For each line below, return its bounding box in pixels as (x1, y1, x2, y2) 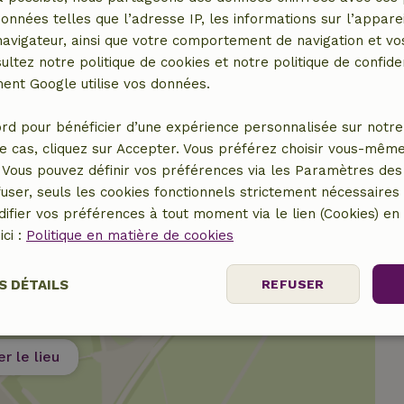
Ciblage (254, 331, 306, 347)
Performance (79, 331, 169, 347)
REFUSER (261, 277, 325, 291)
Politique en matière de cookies (26, 227, 234, 243)
